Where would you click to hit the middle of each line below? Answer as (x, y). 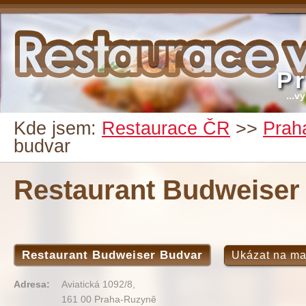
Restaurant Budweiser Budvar (112, 255)
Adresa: (32, 284)
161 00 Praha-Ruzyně (109, 299)
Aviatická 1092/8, (98, 284)
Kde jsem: (58, 128)
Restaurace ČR (166, 128)
